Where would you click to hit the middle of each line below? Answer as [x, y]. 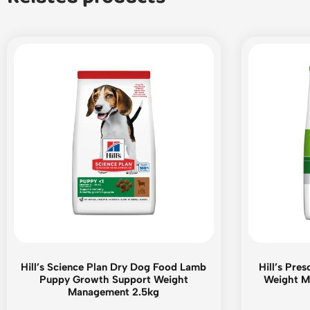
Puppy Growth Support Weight [113, 279]
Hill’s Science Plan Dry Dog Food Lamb [114, 267]
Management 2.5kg [114, 292]
